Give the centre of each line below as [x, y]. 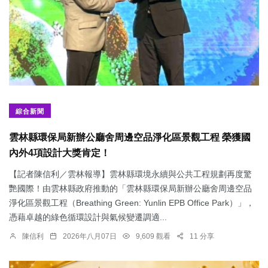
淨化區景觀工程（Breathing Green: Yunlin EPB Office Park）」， [132, 203]
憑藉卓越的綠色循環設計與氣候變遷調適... [88, 217]
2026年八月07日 [90, 237]
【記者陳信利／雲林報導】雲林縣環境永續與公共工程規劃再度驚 [130, 174]
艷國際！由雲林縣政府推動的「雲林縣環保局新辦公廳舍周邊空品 [130, 189]
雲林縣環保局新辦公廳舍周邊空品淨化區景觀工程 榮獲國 [130, 138]
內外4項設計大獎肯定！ [60, 153]
